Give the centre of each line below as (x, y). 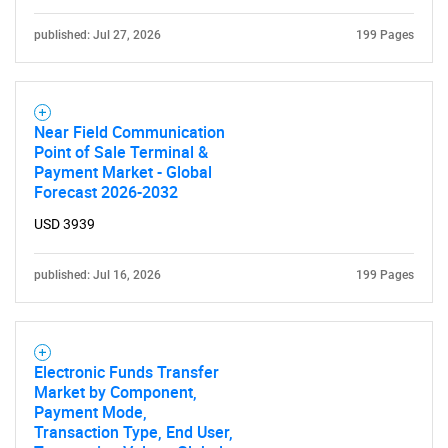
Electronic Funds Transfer (126, 372)
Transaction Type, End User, (133, 432)
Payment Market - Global (123, 172)
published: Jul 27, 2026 (97, 35)
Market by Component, (115, 392)
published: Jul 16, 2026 (97, 275)
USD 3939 (64, 224)
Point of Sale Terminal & (121, 152)
